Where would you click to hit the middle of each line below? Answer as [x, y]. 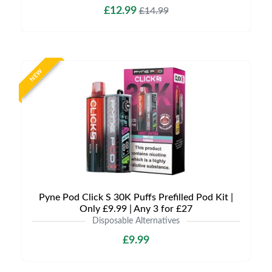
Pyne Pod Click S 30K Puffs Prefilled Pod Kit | [136, 197]
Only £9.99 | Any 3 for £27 [136, 209]
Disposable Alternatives [136, 221]
